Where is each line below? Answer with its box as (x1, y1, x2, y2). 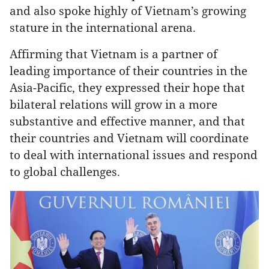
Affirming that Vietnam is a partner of (10, 46, 217, 61)
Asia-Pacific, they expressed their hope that (10, 80, 245, 95)
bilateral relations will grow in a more (10, 97, 217, 112)
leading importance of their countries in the (10, 63, 247, 78)
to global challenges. (10, 164, 120, 179)
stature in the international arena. (10, 20, 196, 35)
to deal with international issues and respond (10, 147, 258, 162)
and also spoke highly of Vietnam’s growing (10, 3, 246, 18)
